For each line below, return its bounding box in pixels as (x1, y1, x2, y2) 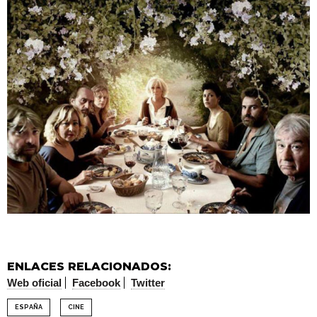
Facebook (72, 277, 120, 289)
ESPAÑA (15, 304, 42, 311)
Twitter (131, 277, 165, 289)
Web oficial (7, 277, 62, 289)
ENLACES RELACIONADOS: (7, 260, 171, 274)
